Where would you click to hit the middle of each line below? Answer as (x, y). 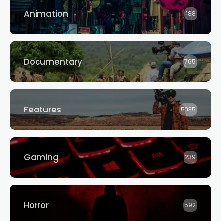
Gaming (41, 157)
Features (42, 109)
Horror (36, 205)
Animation (46, 14)
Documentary (53, 61)
